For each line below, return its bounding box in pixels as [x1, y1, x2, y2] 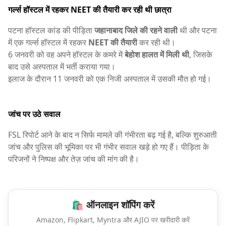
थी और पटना [178, 24, 217, 36]
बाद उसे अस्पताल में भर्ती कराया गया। [8, 61, 116, 72]
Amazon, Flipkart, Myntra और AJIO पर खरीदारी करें [36, 215, 190, 225]
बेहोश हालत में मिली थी [125, 48, 189, 60]
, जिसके [189, 48, 212, 60]
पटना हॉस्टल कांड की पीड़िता [8, 24, 94, 36]
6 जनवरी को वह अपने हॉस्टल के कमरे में [8, 48, 125, 60]
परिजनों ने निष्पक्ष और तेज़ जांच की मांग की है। [8, 153, 139, 165]
